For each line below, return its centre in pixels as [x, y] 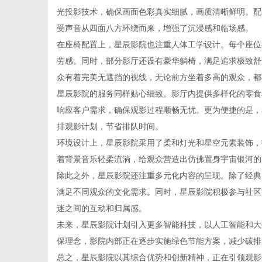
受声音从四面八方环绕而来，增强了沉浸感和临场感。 [155, 28]
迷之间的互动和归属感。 [102, 208]
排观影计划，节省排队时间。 [110, 126]
